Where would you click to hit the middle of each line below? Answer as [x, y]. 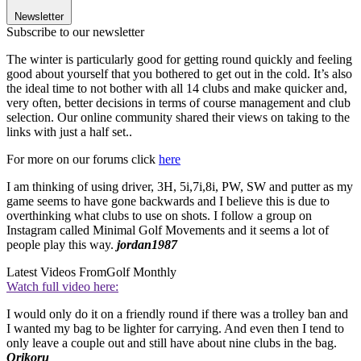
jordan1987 [147, 245]
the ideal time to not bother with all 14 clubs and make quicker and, [177, 89]
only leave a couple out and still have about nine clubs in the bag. [172, 343]
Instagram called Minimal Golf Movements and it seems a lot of [168, 230]
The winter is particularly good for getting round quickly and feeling [179, 60]
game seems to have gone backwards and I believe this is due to [168, 201]
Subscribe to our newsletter [75, 32]
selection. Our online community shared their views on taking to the [178, 118]
